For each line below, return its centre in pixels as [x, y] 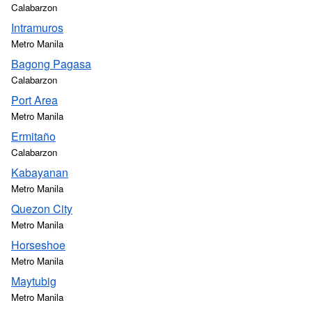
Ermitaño [33, 136]
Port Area [34, 100]
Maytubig [34, 281]
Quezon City [42, 209]
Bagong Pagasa [51, 64]
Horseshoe [38, 245]
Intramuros [37, 28]
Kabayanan [40, 172]
